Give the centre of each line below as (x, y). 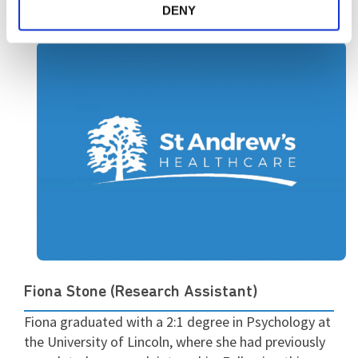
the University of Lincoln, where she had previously (175, 341)
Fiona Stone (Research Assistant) (141, 292)
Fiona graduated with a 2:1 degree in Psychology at (177, 321)
